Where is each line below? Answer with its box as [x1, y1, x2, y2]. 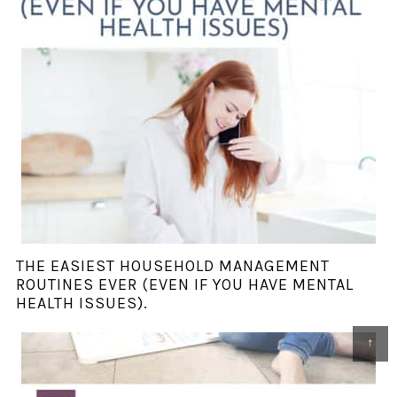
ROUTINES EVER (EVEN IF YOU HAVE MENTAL [15, 275, 354, 295]
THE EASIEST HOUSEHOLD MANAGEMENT [15, 256, 330, 276]
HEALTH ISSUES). [15, 293, 148, 314]
